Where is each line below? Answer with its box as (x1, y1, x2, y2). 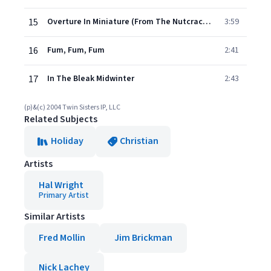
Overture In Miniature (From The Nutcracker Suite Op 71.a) (203, 16, 211, 28)
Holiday (51, 134, 83, 148)
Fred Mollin (39, 231, 85, 244)
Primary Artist (39, 189, 89, 201)
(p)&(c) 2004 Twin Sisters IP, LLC (24, 102, 120, 113)
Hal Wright (39, 178, 83, 192)
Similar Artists (24, 210, 85, 223)
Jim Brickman (114, 231, 172, 244)
